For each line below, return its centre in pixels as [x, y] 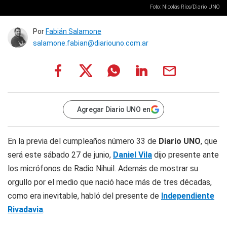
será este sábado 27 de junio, [60, 155]
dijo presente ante [185, 155]
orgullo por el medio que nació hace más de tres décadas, [110, 182]
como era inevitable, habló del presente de [84, 196]
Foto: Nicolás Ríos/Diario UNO [185, 7]
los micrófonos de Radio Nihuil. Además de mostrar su [103, 168]
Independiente [188, 196]
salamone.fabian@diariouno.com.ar [91, 43]
